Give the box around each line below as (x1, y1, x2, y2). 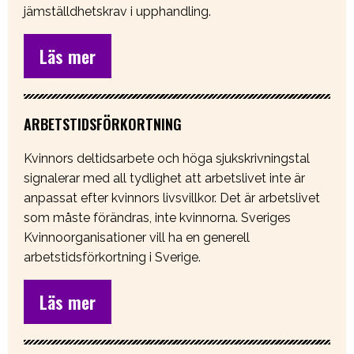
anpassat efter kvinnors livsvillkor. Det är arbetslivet (24, 190, 320, 206)
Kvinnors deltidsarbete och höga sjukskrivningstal (24, 151, 310, 167)
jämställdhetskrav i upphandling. (24, 4, 211, 20)
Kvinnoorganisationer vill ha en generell (24, 230, 250, 246)
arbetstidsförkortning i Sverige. (24, 250, 201, 265)
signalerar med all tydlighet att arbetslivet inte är (24, 171, 305, 186)
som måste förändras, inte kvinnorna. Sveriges (24, 210, 291, 226)
